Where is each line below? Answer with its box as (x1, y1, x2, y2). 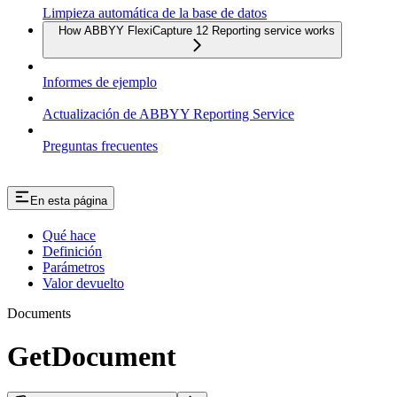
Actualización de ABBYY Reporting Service (43, 105, 294, 121)
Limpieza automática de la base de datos (43, 4, 267, 20)
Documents (7, 305, 71, 321)
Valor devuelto (43, 275, 124, 291)
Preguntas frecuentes (43, 137, 158, 153)
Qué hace (43, 227, 96, 243)
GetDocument (7, 339, 176, 372)
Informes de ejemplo (43, 74, 157, 90)
